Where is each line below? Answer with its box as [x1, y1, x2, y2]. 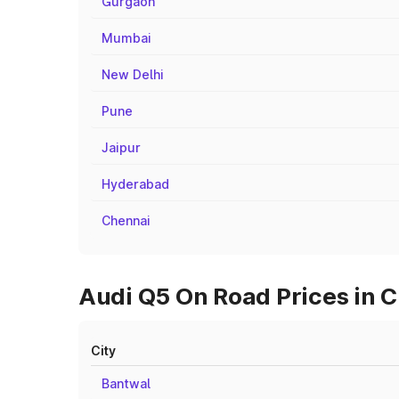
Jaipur [102, 140, 141, 155]
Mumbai [102, 30, 151, 45]
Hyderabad [102, 176, 169, 191]
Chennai [102, 213, 151, 228]
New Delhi [102, 67, 164, 82]
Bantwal [102, 376, 151, 391]
